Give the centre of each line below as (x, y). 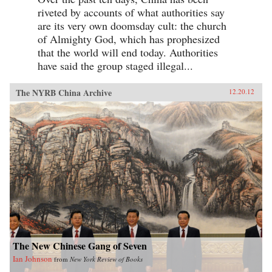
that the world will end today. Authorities (128, 52)
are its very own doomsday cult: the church (132, 25)
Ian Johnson (32, 258)
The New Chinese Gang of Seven (80, 245)
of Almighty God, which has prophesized (129, 39)
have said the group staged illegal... (115, 65)
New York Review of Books (106, 259)
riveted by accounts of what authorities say (131, 12)
